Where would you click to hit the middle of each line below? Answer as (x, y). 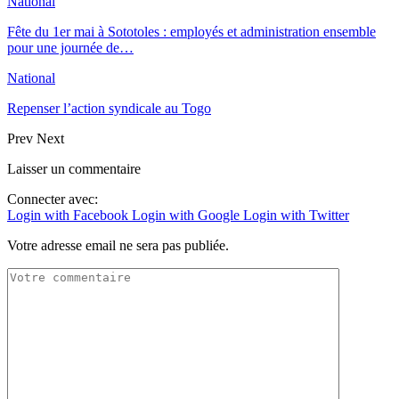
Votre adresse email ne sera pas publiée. (118, 245)
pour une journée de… (70, 47)
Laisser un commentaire (74, 168)
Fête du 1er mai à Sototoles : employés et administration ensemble (191, 31)
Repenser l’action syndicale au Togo (109, 108)
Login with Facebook (69, 215)
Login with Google (187, 215)
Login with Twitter (296, 215)
